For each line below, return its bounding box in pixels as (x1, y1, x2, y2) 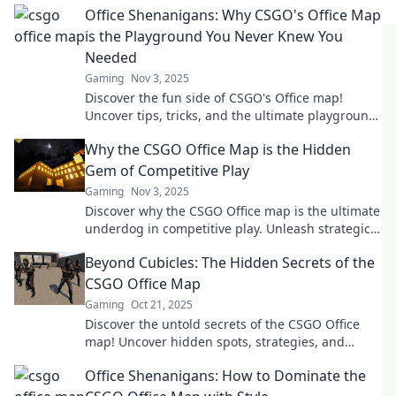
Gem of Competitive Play (85, 161, 249, 180)
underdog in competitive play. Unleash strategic (85, 220, 370, 237)
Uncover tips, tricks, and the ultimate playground (85, 107, 377, 124)
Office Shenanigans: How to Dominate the (85, 366, 366, 385)
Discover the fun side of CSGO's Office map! (85, 89, 343, 106)
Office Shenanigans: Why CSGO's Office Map (85, 5, 381, 25)
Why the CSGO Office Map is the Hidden (85, 140, 351, 159)
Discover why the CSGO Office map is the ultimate (85, 202, 380, 219)
